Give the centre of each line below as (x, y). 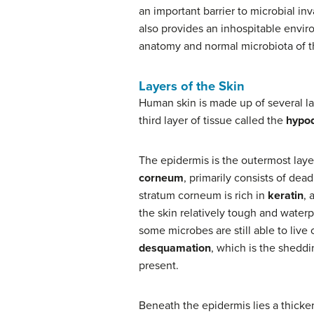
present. (159, 265)
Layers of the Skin (192, 86)
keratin (286, 195)
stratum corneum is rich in (203, 195)
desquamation (175, 248)
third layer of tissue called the (212, 120)
